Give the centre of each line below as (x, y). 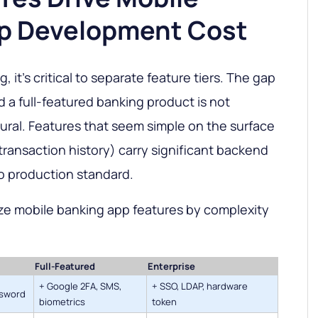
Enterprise (171, 267)
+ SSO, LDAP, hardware (200, 286)
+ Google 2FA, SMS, (80, 286)
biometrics (62, 302)
